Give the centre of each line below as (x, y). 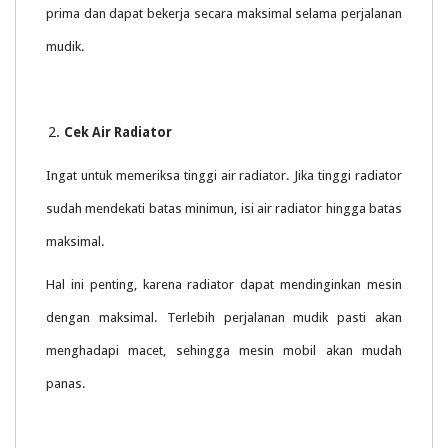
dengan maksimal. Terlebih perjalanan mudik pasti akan (224, 318)
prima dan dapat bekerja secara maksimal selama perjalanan (224, 14)
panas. (66, 384)
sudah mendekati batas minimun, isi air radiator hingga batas (224, 209)
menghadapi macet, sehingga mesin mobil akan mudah (224, 351)
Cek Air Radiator (118, 133)
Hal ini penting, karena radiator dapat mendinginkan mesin (224, 285)
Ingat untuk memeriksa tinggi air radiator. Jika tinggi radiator (224, 176)
